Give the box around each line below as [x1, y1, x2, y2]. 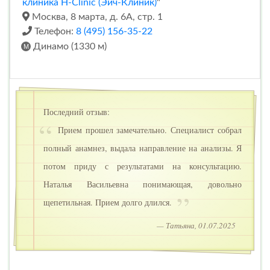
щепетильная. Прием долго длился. [43, 196, 174, 208]
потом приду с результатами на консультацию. [43, 160, 242, 172]
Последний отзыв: [43, 105, 110, 118]
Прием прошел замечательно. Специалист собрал [54, 124, 242, 136]
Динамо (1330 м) [31, 41, 107, 51]
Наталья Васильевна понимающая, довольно [43, 178, 242, 190]
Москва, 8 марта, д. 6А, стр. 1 [30, 11, 163, 22]
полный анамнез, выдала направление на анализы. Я [43, 142, 242, 154]
